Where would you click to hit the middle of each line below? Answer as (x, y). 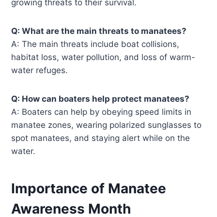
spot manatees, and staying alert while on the (101, 138)
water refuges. (40, 70)
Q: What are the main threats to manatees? (99, 31)
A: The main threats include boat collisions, (95, 44)
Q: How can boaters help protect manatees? (101, 99)
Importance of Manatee (89, 188)
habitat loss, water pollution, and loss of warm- (103, 57)
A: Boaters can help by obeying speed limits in (101, 112)
